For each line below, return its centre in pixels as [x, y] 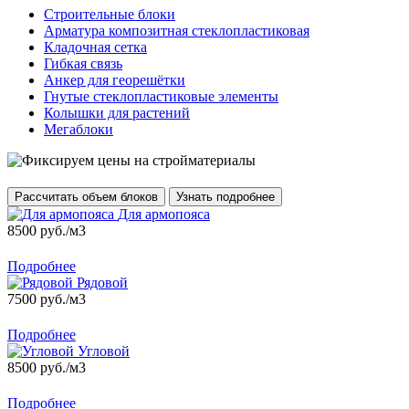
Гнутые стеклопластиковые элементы [161, 96]
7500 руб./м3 [47, 299]
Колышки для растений [117, 112]
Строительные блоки [110, 14]
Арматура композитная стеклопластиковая [177, 30]
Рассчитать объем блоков [86, 196]
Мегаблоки [79, 129]
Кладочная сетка [95, 47]
